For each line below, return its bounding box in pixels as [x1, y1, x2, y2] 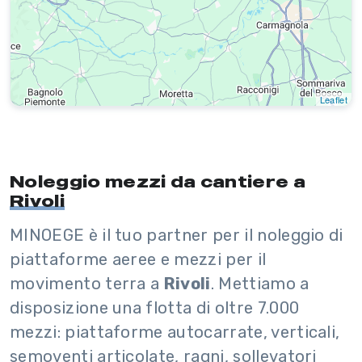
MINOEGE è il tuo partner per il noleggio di [10, 225, 343, 246]
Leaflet [319, 93, 347, 107]
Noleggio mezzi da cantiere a [10, 170, 305, 192]
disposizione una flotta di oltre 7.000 [10, 298, 300, 318]
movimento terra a [10, 274, 164, 294]
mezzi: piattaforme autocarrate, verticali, [10, 322, 340, 343]
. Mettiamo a [210, 274, 309, 294]
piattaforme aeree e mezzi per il [10, 250, 267, 270]
